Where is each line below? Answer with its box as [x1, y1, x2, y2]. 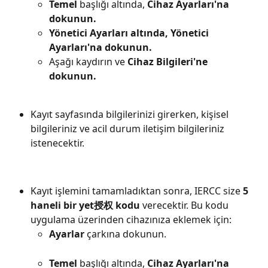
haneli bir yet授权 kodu [31, 199, 140, 212]
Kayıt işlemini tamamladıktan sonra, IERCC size [31, 184, 243, 198]
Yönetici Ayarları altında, [49, 26, 168, 40]
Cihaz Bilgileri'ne [127, 55, 210, 69]
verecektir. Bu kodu [140, 199, 231, 212]
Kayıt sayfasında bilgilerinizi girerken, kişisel [31, 108, 231, 121]
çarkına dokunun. [84, 227, 166, 241]
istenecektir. [31, 136, 84, 150]
